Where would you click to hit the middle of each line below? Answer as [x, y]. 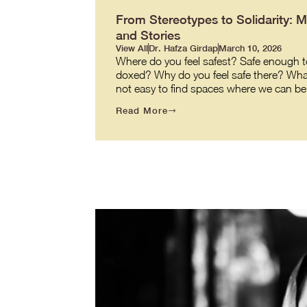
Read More [142, 110]
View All [132, 48]
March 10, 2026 [250, 48]
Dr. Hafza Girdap [183, 48]
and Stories [148, 35]
